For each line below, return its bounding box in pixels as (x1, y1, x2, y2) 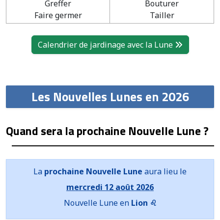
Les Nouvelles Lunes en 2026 (31, 86, 189, 106)
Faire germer (34, 9, 82, 21)
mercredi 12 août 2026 (66, 181, 154, 192)
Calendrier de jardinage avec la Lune (37, 39, 175, 50)
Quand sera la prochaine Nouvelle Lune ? (6, 121, 209, 139)
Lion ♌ (131, 197, 157, 208)
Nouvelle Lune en (63, 197, 131, 208)
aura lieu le (142, 165, 187, 177)
